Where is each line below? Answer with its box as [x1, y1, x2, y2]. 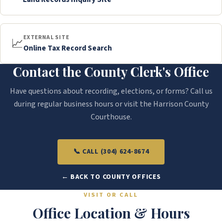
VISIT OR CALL [84, 190, 138, 200]
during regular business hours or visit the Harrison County [13, 99, 209, 110]
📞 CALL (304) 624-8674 [73, 147, 149, 157]
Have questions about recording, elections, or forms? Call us [9, 86, 213, 97]
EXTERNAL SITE [23, 33, 69, 42]
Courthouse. [90, 111, 132, 123]
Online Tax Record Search [23, 43, 112, 54]
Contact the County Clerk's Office [13, 63, 209, 80]
